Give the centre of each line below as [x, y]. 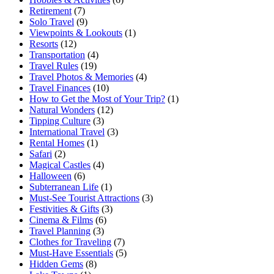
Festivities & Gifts [64, 209]
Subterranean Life [64, 187]
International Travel [67, 132]
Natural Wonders [62, 110]
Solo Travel [52, 22]
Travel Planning [60, 231]
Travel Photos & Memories [81, 77]
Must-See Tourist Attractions [84, 198]
